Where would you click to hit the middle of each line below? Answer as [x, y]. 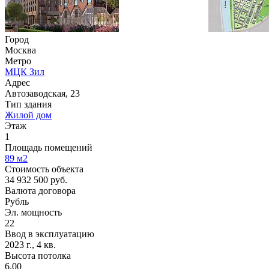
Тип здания [28, 104]
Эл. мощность [33, 212]
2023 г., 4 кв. [30, 244]
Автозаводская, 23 [42, 93]
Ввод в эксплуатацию [50, 234]
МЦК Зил [25, 71]
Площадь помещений [49, 147]
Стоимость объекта [44, 169]
